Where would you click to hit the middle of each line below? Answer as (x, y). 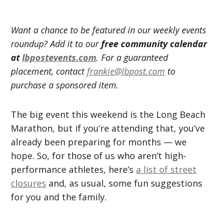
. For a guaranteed (132, 57)
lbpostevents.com (59, 57)
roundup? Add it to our (56, 43)
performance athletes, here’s (74, 169)
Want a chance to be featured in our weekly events (109, 30)
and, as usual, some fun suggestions (124, 183)
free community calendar (154, 43)
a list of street (166, 169)
